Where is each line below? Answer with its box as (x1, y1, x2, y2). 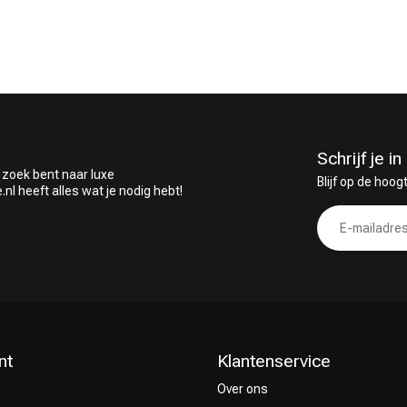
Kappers (232, 99, 284, 117)
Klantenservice (217, 350, 331, 372)
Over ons (217, 381, 268, 396)
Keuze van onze (232, 82, 333, 100)
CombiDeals (30, 91, 109, 108)
